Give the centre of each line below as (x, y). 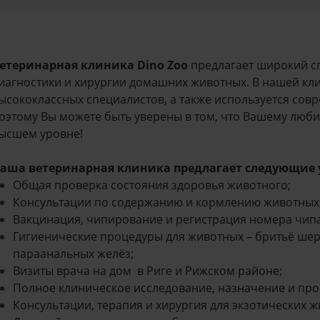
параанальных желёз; (73, 254)
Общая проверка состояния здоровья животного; (152, 185)
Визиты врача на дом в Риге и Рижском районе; (147, 271)
